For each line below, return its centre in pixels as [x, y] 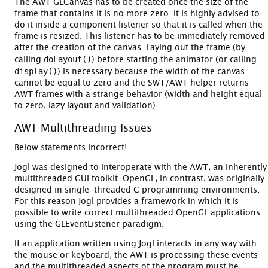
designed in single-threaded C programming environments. [137, 190]
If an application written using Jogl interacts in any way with [135, 244]
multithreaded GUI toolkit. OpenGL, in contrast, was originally [139, 179]
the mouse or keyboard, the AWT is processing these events [136, 255]
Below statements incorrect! [71, 147]
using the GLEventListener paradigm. [89, 224]
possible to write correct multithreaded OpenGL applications [137, 213]
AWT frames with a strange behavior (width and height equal [138, 94]
